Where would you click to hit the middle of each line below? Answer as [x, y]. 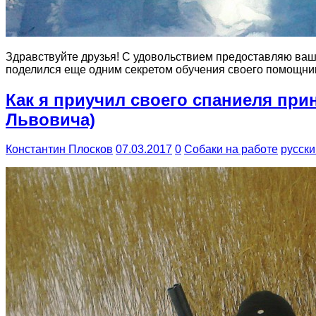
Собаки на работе [231, 150]
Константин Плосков [59, 150]
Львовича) [50, 119]
